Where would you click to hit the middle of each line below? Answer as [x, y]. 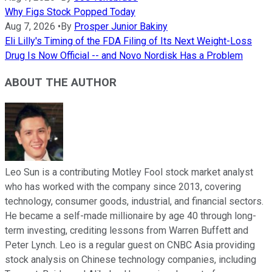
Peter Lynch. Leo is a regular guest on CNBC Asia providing [130, 245]
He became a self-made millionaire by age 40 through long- [131, 216]
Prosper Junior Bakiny [121, 26]
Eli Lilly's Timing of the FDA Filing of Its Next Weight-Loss [128, 41]
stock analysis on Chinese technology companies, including [131, 260]
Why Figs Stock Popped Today [70, 12]
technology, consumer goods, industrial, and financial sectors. [134, 202]
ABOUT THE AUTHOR [61, 83]
